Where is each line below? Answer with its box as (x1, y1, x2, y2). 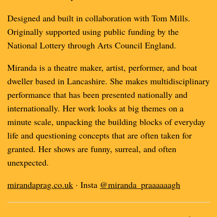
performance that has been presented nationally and (7, 89, 187, 100)
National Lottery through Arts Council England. (7, 39, 176, 51)
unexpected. (7, 156, 49, 168)
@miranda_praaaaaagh (100, 179, 180, 190)
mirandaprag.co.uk (7, 179, 73, 190)
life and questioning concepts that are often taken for (7, 129, 192, 141)
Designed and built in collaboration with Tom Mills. (7, 12, 190, 24)
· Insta (73, 179, 100, 190)
